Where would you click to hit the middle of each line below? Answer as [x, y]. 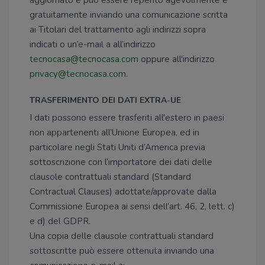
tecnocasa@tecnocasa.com [84, 59]
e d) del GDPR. [60, 221]
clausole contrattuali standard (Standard [110, 177]
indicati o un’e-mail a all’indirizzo [93, 44]
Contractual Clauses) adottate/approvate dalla [123, 192]
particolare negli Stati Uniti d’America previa [117, 147]
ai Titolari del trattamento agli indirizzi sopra [118, 30]
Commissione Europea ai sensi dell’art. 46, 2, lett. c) [132, 206]
